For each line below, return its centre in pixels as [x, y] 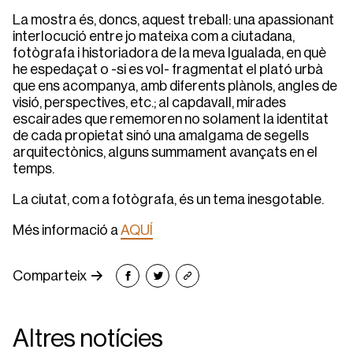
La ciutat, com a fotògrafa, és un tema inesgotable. [168, 200]
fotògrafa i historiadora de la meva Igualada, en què [169, 53]
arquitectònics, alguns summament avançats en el [165, 152]
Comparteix [50, 276]
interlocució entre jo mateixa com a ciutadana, [154, 37]
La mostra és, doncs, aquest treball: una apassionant [173, 20]
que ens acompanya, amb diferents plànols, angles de [175, 86]
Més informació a [67, 230]
